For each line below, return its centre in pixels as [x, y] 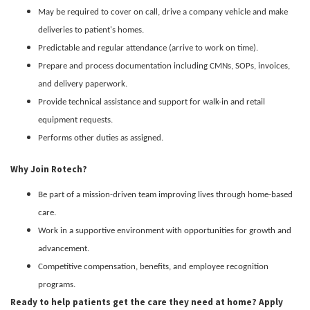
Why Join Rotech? [49, 169]
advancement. [64, 248]
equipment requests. [75, 120]
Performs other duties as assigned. [101, 138]
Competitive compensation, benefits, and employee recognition [153, 266]
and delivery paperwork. [83, 84]
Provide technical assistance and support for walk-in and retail [152, 102]
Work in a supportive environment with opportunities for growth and [165, 230]
